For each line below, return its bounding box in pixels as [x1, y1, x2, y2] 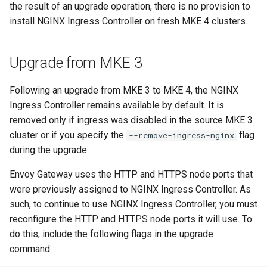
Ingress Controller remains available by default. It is [10, 99, 224, 111]
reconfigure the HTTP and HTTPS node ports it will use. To [10, 213, 252, 225]
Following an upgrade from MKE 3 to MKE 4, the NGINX [10, 84, 238, 96]
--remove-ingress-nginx [129, 129, 234, 141]
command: [10, 243, 52, 254]
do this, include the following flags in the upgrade [10, 228, 213, 240]
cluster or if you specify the [10, 129, 126, 141]
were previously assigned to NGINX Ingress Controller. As [10, 183, 251, 195]
